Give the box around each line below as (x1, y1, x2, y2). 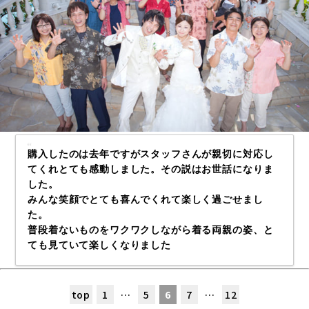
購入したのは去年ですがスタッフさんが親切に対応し (28, 149, 274, 160)
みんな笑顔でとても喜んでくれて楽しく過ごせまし (28, 195, 263, 206)
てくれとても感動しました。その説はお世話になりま (28, 164, 274, 175)
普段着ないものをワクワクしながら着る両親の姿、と (28, 225, 274, 236)
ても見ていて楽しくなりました (28, 240, 171, 251)
